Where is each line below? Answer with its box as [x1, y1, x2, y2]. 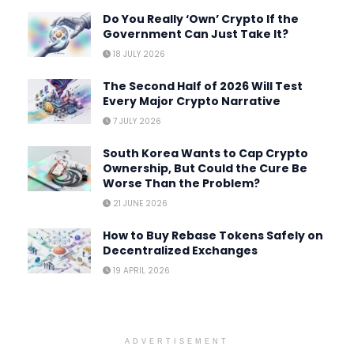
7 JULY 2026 [111, 115, 161, 127]
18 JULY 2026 [111, 47, 165, 60]
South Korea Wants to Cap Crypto [103, 145, 308, 161]
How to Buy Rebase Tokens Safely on [103, 227, 323, 243]
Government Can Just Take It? [103, 25, 288, 42]
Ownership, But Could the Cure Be [103, 160, 307, 176]
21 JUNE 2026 [111, 197, 168, 209]
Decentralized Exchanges [103, 242, 258, 258]
